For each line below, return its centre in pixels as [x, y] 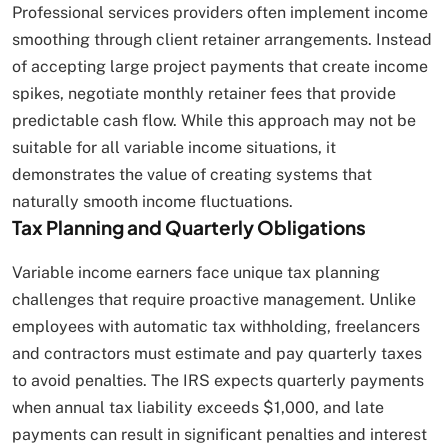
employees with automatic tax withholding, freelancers [216, 326]
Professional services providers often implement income [220, 12]
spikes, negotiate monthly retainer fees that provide [204, 93]
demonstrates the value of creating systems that [192, 174]
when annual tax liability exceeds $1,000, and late [198, 407]
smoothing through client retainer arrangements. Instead [222, 39]
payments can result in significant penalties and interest [219, 434]
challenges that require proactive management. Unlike [214, 299]
